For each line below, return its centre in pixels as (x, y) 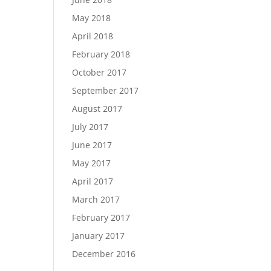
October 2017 (100, 72)
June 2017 (92, 145)
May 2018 (92, 18)
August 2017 (97, 109)
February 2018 (101, 54)
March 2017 (96, 199)
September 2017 (106, 90)
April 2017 (93, 181)
